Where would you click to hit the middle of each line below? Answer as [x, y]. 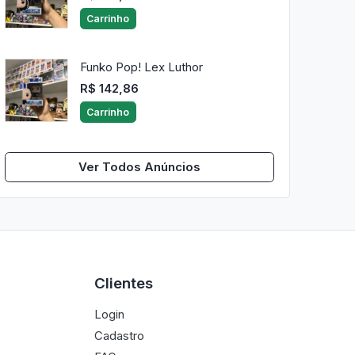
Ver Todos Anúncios [139, 167]
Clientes [124, 283]
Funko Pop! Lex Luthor [141, 67]
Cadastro [120, 335]
